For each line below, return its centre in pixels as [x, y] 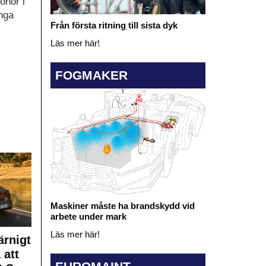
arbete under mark [88, 216]
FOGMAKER [91, 75]
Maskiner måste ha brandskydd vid [122, 205]
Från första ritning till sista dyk [114, 25]
